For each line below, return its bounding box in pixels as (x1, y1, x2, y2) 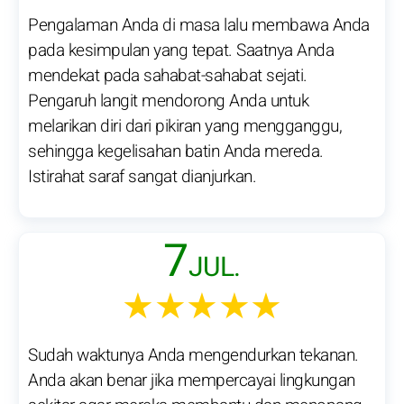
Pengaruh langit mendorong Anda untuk (28, 88, 308, 115)
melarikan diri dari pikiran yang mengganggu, (28, 114, 342, 140)
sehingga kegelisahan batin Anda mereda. (28, 139, 324, 165)
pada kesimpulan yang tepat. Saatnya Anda (28, 38, 334, 64)
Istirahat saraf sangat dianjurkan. (28, 164, 256, 190)
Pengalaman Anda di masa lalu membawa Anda (28, 13, 370, 39)
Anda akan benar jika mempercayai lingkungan (28, 368, 355, 394)
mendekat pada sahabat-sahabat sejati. (28, 63, 308, 89)
